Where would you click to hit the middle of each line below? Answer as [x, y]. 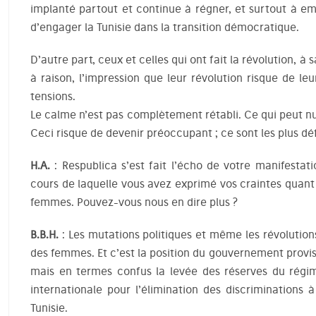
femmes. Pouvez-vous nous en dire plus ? [134, 202]
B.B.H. [46, 235]
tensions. [53, 96]
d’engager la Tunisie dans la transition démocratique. [164, 27]
